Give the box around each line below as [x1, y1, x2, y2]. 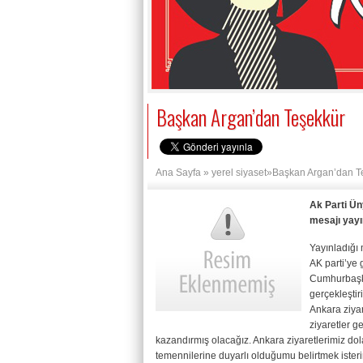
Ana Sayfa [156, 167, 201, 178]
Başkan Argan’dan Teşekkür [156, 102, 345, 132]
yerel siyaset [211, 167, 267, 178]
